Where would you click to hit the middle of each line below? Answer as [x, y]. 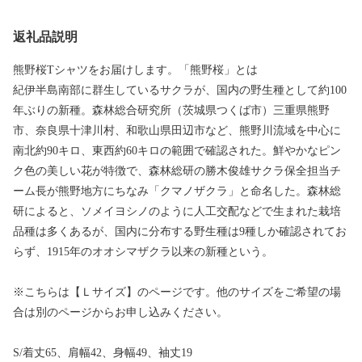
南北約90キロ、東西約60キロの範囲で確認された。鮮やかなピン [177, 150]
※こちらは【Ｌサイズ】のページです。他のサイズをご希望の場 [177, 292]
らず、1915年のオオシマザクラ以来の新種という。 [143, 251]
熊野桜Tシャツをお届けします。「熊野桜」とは [135, 69]
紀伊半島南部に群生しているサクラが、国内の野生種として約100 [180, 90]
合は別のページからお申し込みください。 [120, 312]
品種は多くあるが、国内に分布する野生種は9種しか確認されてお [180, 231]
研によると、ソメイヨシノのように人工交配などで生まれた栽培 [177, 211]
